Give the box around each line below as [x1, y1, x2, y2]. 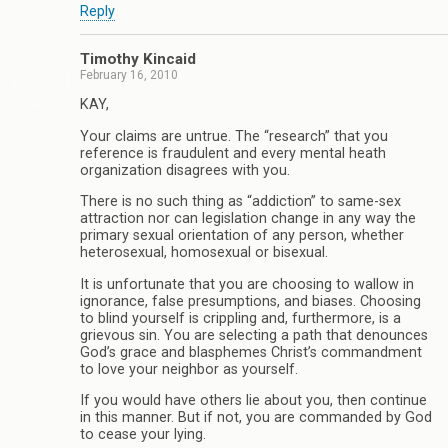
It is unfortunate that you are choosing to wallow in [80, 275, 414, 293]
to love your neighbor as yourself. [80, 360, 298, 378]
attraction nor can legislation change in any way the [80, 210, 416, 228]
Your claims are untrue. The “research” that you [80, 127, 388, 145]
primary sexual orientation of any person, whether [80, 227, 404, 245]
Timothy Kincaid [80, 49, 196, 68]
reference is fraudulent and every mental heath [80, 144, 386, 162]
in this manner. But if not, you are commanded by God [80, 408, 432, 426]
